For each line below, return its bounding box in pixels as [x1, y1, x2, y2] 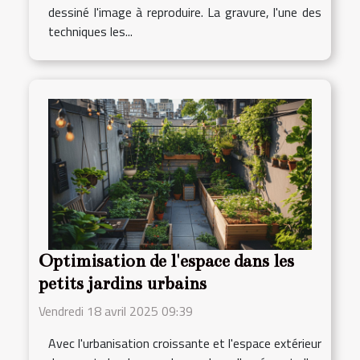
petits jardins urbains [39, 272, 207, 294]
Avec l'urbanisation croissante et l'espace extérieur [48, 333, 321, 353]
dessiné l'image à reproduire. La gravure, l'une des [48, 2, 321, 22]
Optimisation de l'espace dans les [39, 250, 294, 272]
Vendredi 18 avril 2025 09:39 [39, 301, 193, 321]
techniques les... [48, 22, 133, 42]
